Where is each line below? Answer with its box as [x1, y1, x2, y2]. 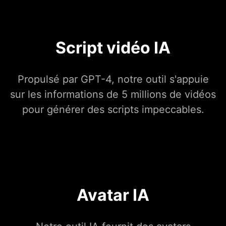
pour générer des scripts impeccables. [22, 103, 204, 116]
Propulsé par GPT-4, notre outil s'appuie [17, 73, 209, 86]
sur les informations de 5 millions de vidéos [10, 88, 216, 101]
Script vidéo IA [55, 38, 171, 58]
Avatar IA [77, 185, 149, 205]
